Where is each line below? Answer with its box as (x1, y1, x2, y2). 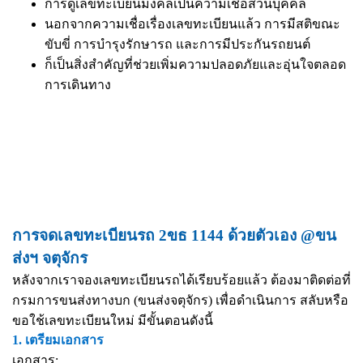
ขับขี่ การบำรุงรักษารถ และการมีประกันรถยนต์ (45, 37, 310, 51)
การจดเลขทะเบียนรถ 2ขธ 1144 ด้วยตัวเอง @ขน (12, 227, 336, 244)
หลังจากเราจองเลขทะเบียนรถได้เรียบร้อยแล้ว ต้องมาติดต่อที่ (12, 273, 351, 287)
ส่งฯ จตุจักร (12, 250, 88, 267)
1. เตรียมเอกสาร (12, 333, 104, 347)
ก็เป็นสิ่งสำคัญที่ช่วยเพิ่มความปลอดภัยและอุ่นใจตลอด (45, 58, 346, 71)
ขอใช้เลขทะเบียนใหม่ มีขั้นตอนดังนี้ (12, 314, 213, 327)
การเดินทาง (45, 78, 111, 92)
